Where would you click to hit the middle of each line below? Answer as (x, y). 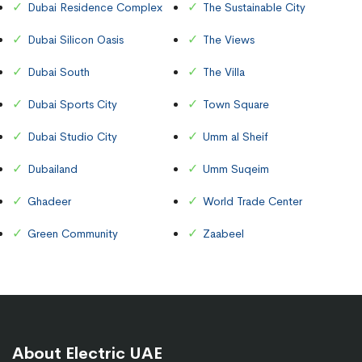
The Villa (224, 72)
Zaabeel (223, 233)
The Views (229, 39)
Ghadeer (49, 201)
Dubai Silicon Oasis (76, 39)
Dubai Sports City (72, 104)
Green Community (73, 233)
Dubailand (53, 168)
